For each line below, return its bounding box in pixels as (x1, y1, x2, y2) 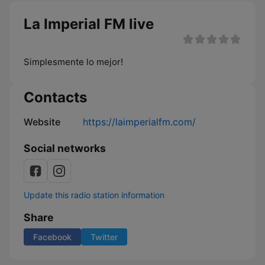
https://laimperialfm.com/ (83, 116, 196, 128)
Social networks (24, 142, 106, 154)
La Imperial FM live (24, 15, 154, 33)
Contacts (24, 89, 87, 106)
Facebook (33, 232, 72, 242)
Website (24, 116, 60, 128)
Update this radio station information (24, 190, 164, 200)
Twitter (91, 232, 118, 242)
